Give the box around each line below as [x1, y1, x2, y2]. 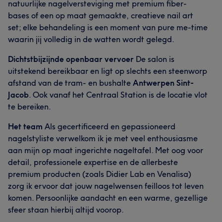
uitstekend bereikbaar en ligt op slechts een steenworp [8, 66, 207, 76]
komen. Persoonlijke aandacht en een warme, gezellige [8, 193, 208, 203]
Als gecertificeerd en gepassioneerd [43, 121, 175, 131]
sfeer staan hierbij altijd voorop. [8, 205, 124, 215]
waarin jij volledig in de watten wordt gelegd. [8, 34, 174, 44]
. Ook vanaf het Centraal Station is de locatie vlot [29, 90, 208, 100]
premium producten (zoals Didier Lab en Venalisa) [8, 169, 191, 179]
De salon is [134, 54, 174, 64]
